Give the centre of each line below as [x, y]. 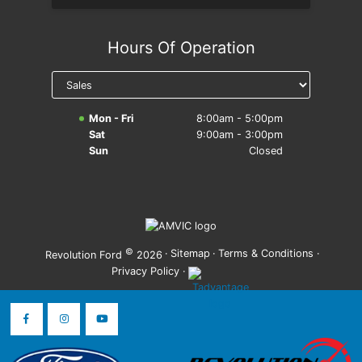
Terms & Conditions [266, 254]
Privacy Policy [146, 271]
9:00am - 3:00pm [240, 134]
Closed [266, 150]
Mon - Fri [112, 118]
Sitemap [190, 254]
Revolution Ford [85, 255]
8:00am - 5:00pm [240, 118]
